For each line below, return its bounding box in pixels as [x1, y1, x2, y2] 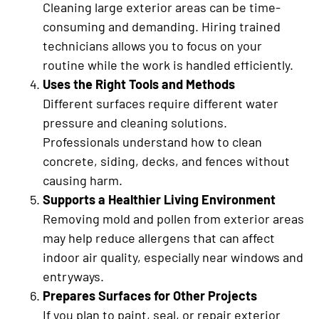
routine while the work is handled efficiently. [43, 57, 293, 73]
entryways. [43, 268, 104, 285]
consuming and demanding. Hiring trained [43, 19, 281, 35]
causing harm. [43, 172, 122, 189]
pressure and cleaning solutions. [43, 115, 227, 131]
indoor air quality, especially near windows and [43, 249, 303, 266]
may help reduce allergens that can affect [43, 230, 275, 246]
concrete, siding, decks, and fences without [43, 153, 290, 169]
